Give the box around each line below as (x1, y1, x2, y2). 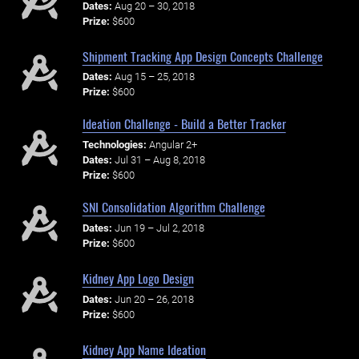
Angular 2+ (148, 139, 197, 151)
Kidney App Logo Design (82, 268, 194, 288)
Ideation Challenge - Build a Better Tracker (82, 114, 286, 134)
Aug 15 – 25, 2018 (114, 71, 195, 83)
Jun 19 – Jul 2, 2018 (114, 221, 204, 234)
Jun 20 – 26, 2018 (114, 292, 194, 305)
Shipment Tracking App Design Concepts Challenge (82, 46, 323, 66)
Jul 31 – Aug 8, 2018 (114, 154, 205, 167)
